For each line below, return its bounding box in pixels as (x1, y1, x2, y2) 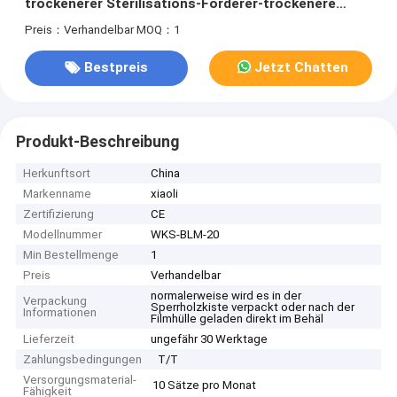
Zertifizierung (23, 207, 95, 222)
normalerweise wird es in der (151, 289, 302, 303)
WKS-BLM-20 (151, 228, 220, 242)
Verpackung (23, 294, 88, 308)
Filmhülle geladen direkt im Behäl (151, 312, 324, 326)
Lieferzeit (23, 332, 75, 346)
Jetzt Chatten (254, 59, 349, 76)
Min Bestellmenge (23, 248, 120, 262)
